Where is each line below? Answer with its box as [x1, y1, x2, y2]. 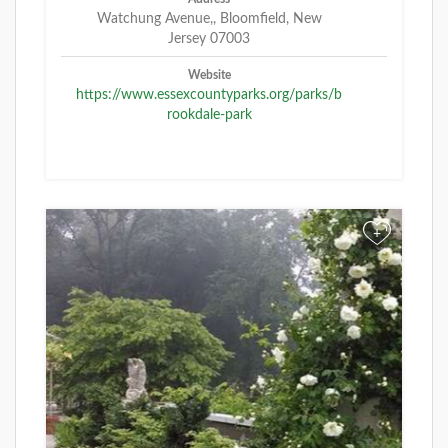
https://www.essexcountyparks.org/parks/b [76, 88, 342, 103]
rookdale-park [166, 108, 252, 123]
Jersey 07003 [168, 32, 250, 47]
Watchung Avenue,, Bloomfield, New [96, 12, 322, 27]
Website [187, 69, 231, 82]
